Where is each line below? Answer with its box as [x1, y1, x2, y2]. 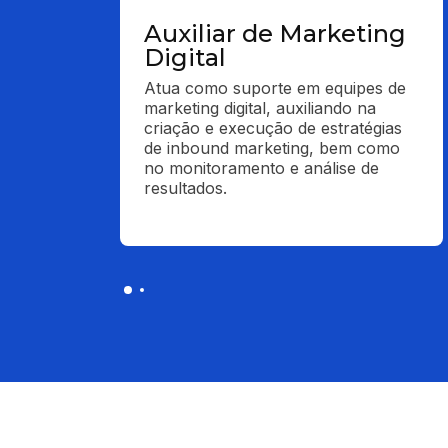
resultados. [144, 177, 227, 198]
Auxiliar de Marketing [144, 18, 406, 48]
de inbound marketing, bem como [144, 137, 400, 158]
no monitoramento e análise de [144, 157, 379, 178]
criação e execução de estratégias [144, 117, 402, 138]
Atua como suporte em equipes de [144, 77, 406, 98]
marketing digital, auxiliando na [144, 97, 376, 118]
